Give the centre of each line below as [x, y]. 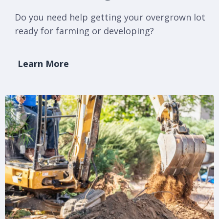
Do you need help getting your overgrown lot [110, 17]
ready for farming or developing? [84, 31]
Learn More [43, 63]
